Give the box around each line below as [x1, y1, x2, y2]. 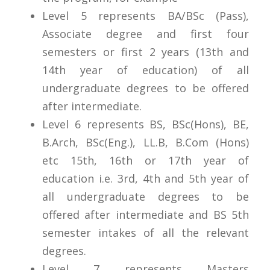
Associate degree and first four [42, 26, 249, 41]
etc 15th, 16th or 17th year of [42, 152, 249, 168]
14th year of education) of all [42, 62, 249, 77]
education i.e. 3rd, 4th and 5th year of [42, 171, 249, 186]
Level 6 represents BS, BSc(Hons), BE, [42, 116, 249, 131]
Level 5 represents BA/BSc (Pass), [42, 8, 249, 23]
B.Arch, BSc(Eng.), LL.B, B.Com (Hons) [42, 134, 249, 149]
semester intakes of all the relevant [42, 225, 249, 240]
